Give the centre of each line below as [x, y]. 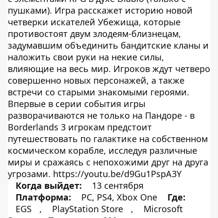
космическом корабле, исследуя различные [102, 150]
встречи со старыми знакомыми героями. [99, 92]
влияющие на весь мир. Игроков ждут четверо [109, 69]
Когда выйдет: [49, 185]
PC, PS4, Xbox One [119, 197]
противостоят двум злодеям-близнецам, [94, 34]
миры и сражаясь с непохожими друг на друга [108, 162]
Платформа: [43, 197]
